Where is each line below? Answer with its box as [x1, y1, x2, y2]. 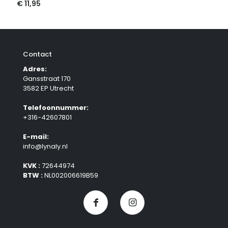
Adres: [23, 64, 47, 74]
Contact [23, 49, 52, 60]
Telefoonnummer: [23, 103, 89, 113]
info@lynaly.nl [23, 141, 68, 152]
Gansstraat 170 [23, 74, 71, 84]
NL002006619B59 [43, 170, 98, 181]
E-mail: [23, 132, 49, 142]
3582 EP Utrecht [23, 83, 74, 94]
